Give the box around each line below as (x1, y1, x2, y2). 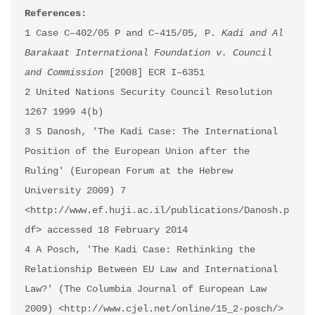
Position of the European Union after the (25, 146, 250, 157)
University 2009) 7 (25, 185, 126, 197)
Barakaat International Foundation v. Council (25, 47, 272, 59)
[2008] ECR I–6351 (103, 67, 210, 79)
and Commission (25, 67, 103, 79)
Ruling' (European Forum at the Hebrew (25, 165, 233, 177)
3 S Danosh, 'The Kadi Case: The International (25, 126, 278, 138)
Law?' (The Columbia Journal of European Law (25, 283, 266, 295)
